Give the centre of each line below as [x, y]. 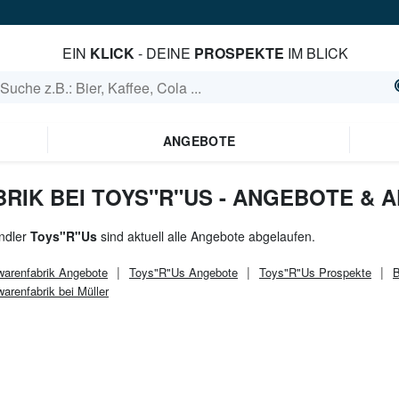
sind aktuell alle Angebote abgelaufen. [206, 236]
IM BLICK [316, 53]
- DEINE [164, 53]
